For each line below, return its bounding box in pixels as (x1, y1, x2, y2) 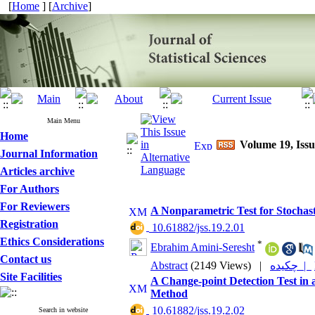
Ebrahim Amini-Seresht (150, 241, 255, 254)
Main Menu (46, 117, 80, 124)
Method (150, 288, 188, 300)
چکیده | (298, 259, 311, 271)
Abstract (150, 259, 188, 271)
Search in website (39, 306, 88, 314)
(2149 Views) (191, 259, 251, 271)
